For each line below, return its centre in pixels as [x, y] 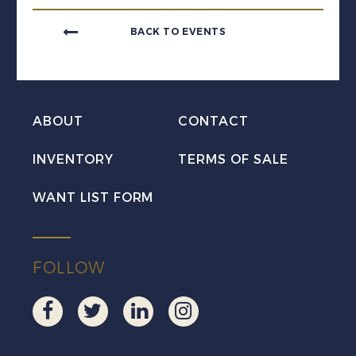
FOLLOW [69, 267]
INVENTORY [73, 159]
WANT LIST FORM [93, 197]
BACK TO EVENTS [178, 31]
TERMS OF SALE [233, 159]
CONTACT [213, 121]
